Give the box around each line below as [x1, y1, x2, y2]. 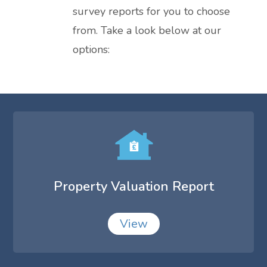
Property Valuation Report [53, 177, 214, 195]
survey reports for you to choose [73, 4, 231, 18]
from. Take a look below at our [73, 23, 222, 38]
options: [73, 42, 110, 57]
